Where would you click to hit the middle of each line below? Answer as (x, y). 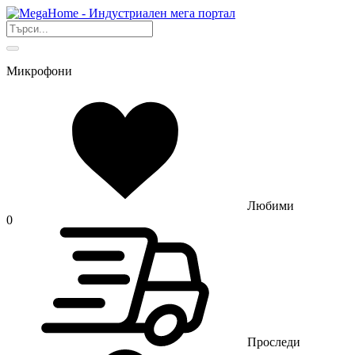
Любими (271, 206)
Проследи (274, 342)
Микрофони (39, 71)
